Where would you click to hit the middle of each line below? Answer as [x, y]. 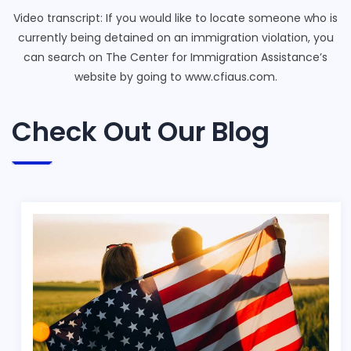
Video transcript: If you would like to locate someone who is [175, 18]
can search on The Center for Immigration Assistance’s [175, 58]
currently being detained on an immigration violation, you [175, 38]
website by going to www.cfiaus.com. [175, 77]
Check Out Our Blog [141, 132]
